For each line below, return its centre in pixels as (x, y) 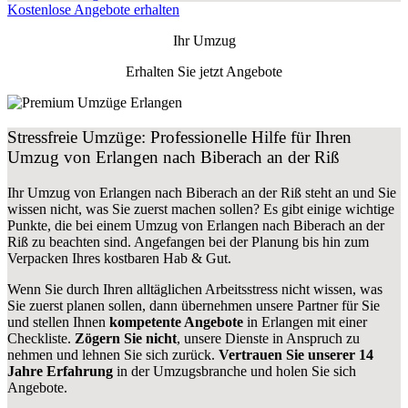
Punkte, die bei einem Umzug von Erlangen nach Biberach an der (196, 226)
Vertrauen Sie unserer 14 (296, 355)
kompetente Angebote (176, 322)
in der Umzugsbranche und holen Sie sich (235, 372)
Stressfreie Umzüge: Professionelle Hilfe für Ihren (179, 138)
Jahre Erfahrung (60, 372)
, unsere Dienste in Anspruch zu (268, 339)
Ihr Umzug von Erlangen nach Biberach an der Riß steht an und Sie (202, 193)
